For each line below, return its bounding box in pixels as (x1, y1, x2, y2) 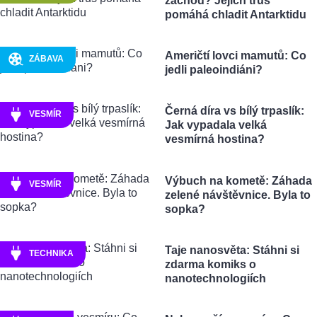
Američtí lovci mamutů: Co (164, 50, 306, 62)
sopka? (164, 202, 205, 215)
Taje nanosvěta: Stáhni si (164, 243, 299, 256)
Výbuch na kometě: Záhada (164, 174, 312, 187)
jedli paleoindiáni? (164, 64, 263, 76)
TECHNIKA (28, 248, 74, 258)
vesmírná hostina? (164, 133, 265, 146)
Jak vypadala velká (164, 119, 267, 132)
